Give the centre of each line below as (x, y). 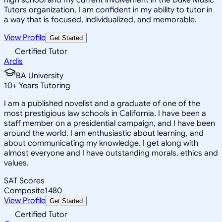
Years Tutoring (44, 85)
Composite (24, 191)
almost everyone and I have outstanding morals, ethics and (111, 153)
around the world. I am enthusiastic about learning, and (104, 133)
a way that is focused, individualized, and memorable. (100, 20)
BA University (40, 76)
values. (16, 163)
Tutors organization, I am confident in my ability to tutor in (108, 10)
